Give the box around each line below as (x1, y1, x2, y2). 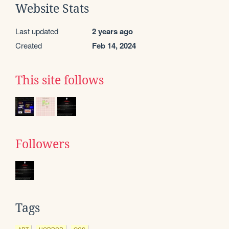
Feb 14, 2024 (92, 39, 136, 51)
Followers (15, 137, 70, 151)
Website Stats (15, 2, 89, 15)
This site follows (15, 73, 104, 87)
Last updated (15, 25, 58, 36)
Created (15, 39, 42, 51)
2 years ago (92, 25, 133, 37)
